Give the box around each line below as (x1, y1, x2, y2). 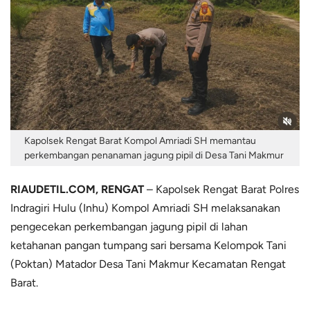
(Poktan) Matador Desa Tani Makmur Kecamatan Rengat (10, 257, 286, 271)
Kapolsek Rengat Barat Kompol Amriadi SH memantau (24, 134, 256, 147)
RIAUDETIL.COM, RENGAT (10, 182, 144, 196)
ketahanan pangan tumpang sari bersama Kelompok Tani (10, 238, 286, 252)
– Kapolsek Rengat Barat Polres (144, 182, 299, 196)
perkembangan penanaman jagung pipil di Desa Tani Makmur (24, 149, 284, 161)
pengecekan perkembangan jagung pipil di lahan (10, 219, 248, 233)
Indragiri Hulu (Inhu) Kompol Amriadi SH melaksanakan (10, 201, 280, 215)
